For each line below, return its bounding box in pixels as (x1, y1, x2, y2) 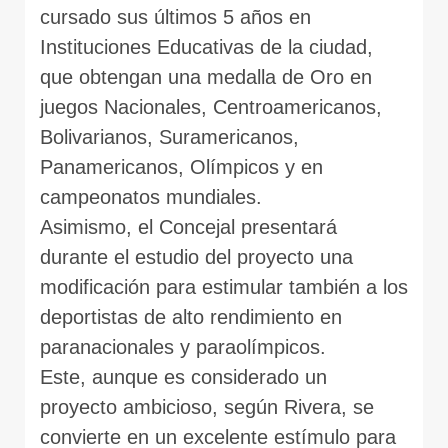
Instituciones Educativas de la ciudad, (40, 35, 373, 58)
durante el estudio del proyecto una (40, 245, 353, 268)
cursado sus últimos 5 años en (40, 5, 311, 28)
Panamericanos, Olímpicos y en (40, 155, 323, 178)
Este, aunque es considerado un (40, 365, 327, 388)
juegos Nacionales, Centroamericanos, (40, 95, 382, 118)
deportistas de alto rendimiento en (40, 305, 342, 328)
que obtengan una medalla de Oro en (40, 65, 372, 88)
